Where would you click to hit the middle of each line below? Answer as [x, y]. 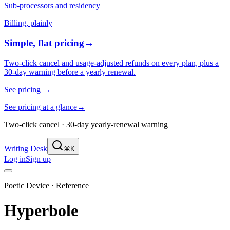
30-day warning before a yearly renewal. [70, 72]
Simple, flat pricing [44, 43]
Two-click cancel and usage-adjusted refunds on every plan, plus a [111, 63]
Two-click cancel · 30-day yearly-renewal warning [86, 124]
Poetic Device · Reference [46, 185]
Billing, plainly [28, 23]
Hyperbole [41, 211]
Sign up [38, 159]
